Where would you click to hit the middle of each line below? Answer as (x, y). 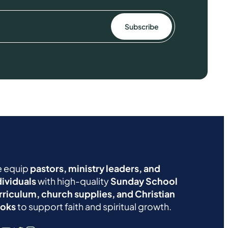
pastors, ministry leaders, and (95, 168)
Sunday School (144, 181)
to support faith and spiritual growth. (93, 207)
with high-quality (73, 181)
